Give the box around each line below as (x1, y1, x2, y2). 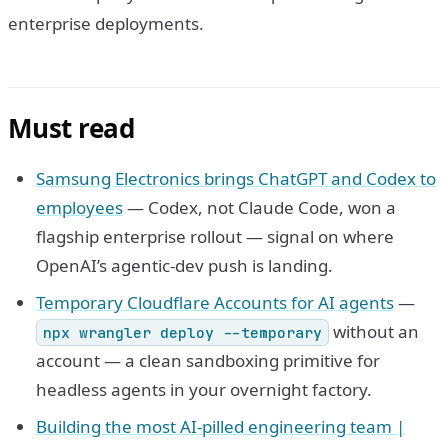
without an (328, 319, 419, 343)
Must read (8, 109, 135, 146)
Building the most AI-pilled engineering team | (36, 414, 405, 438)
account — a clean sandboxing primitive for (36, 348, 380, 372)
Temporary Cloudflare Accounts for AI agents (36, 290, 394, 314)
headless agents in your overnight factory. (36, 377, 372, 401)
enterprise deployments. (8, 11, 204, 35)
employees (36, 195, 123, 219)
